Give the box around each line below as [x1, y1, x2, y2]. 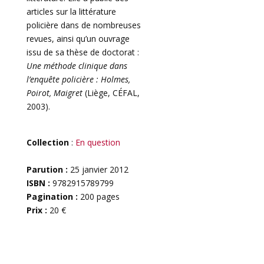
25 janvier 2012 [70, 164, 128, 175]
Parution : [26, 164, 70, 175]
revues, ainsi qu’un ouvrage [26, 33, 130, 44]
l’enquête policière [26, 74, 94, 85]
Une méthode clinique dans [26, 60, 127, 71]
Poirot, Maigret [26, 87, 82, 98]
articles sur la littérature [26, 6, 116, 17]
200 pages [80, 191, 120, 202]
